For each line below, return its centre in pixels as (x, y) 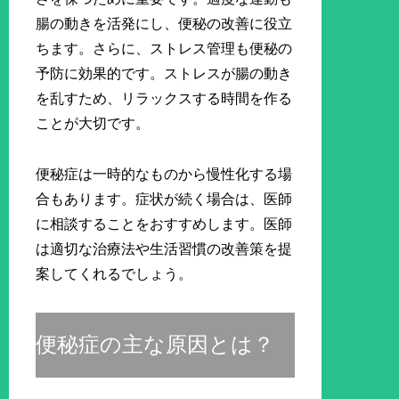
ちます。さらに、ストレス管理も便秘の (164, 49)
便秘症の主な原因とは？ (155, 344)
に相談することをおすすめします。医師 (164, 224)
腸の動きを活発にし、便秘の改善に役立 (164, 24)
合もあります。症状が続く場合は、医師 (164, 199)
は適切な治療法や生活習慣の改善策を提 (164, 248)
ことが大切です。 (93, 124)
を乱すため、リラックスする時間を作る (164, 99)
